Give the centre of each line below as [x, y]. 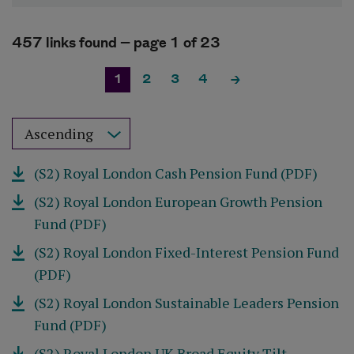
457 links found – [71, 43]
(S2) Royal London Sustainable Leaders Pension [187, 303]
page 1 [157, 43]
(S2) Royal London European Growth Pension [179, 201]
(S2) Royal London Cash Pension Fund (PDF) [176, 173]
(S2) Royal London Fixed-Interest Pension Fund [187, 252]
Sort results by [68, 128]
